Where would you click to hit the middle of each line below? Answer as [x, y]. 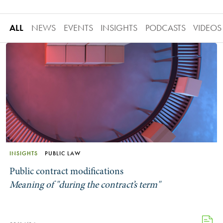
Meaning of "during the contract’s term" [85, 184]
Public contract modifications [67, 171]
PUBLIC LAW [63, 154]
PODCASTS [165, 28]
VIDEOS [208, 28]
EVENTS [78, 28]
